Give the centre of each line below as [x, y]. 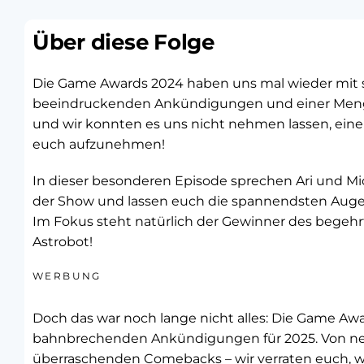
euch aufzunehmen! [99, 144]
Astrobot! [63, 242]
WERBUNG [67, 276]
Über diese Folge [123, 42]
